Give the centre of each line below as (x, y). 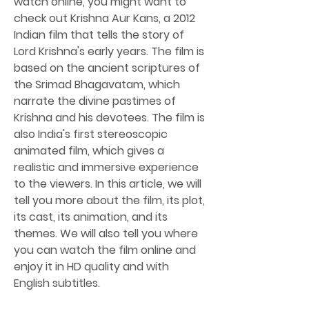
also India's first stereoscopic (91, 134)
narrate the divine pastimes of (95, 101)
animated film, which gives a (89, 151)
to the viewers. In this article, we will (108, 184)
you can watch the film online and (105, 250)
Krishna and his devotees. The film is (109, 118)
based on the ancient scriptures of (107, 68)
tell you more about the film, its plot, (109, 200)
